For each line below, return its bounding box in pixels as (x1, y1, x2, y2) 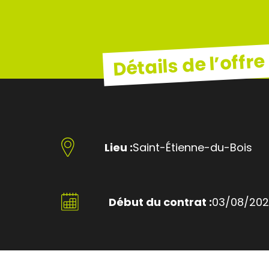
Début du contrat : (109, 194, 213, 210)
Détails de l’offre (112, 48, 265, 82)
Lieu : (104, 139, 133, 155)
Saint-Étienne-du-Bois (133, 139, 253, 155)
